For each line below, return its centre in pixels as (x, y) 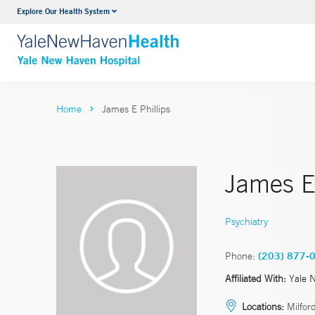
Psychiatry (246, 221)
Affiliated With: (256, 278)
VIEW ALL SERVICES (157, 40)
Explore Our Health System (63, 11)
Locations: (263, 306)
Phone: (240, 256)
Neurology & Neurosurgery (167, 13)
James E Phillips (136, 109)
